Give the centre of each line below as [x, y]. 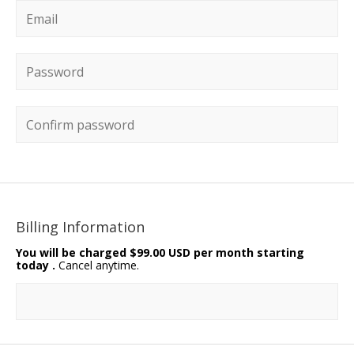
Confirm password [67, 121]
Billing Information [80, 226]
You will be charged [73, 252]
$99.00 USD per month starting [217, 252]
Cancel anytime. [97, 265]
